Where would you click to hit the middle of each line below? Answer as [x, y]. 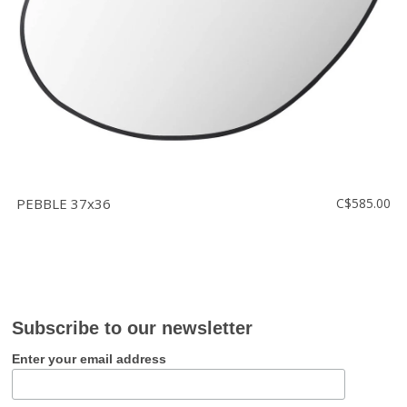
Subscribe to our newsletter [133, 328]
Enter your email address [89, 359]
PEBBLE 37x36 [64, 204]
